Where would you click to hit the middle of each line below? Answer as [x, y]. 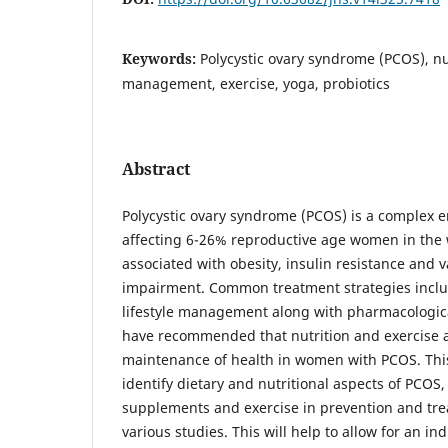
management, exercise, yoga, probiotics [256, 83]
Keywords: [161, 58]
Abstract [156, 168]
